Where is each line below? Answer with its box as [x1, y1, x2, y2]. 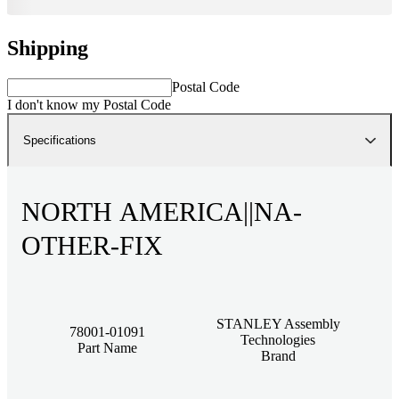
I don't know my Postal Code [7, 96, 171, 112]
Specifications [23, 133, 96, 147]
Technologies [240, 331, 315, 347]
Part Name [77, 339, 137, 355]
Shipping [7, 36, 88, 60]
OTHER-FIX [21, 230, 163, 260]
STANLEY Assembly [216, 315, 340, 331]
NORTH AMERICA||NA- [21, 196, 302, 226]
